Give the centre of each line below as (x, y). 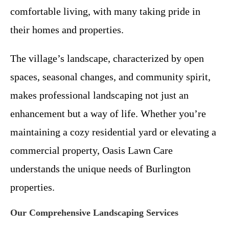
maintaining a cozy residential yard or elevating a (113, 132)
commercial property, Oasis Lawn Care (91, 150)
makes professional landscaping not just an (99, 95)
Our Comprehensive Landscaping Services (94, 212)
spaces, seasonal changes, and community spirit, (110, 76)
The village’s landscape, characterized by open (107, 58)
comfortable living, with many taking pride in (105, 11)
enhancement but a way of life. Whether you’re (108, 113)
